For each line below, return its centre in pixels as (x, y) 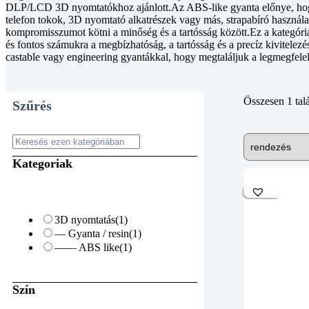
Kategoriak (42, 164)
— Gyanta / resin (92, 234)
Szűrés (32, 106)
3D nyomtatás (85, 220)
